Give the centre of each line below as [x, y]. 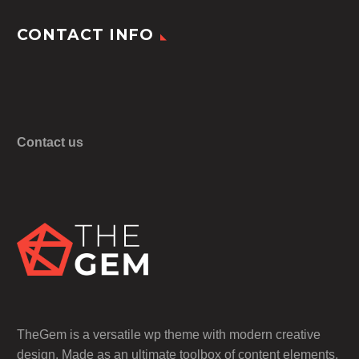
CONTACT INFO [86, 34]
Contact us [50, 142]
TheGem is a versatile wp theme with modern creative [169, 334]
